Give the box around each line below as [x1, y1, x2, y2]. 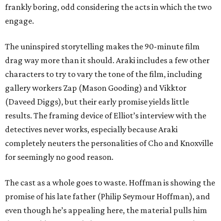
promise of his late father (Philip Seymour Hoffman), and [5, 191, 210, 202]
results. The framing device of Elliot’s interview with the [5, 110, 206, 121]
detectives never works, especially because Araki [5, 124, 178, 135]
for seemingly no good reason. [5, 152, 113, 162]
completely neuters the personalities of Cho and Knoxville [5, 138, 213, 148]
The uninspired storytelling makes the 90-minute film [5, 41, 200, 52]
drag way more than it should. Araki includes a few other [5, 55, 210, 66]
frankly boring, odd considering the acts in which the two [5, 2, 212, 12]
